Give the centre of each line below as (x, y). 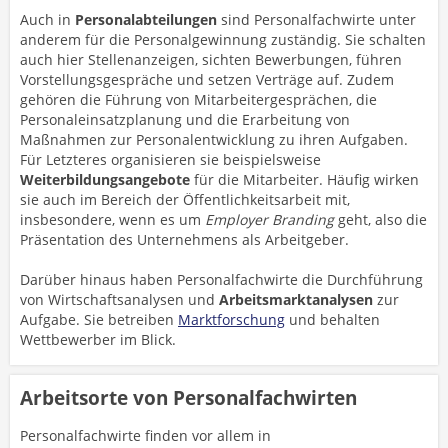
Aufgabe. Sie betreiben (99, 319)
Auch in (47, 19)
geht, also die (380, 219)
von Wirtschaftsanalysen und (119, 299)
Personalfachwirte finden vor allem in (145, 435)
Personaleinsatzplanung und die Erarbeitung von (185, 119)
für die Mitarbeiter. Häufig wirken (306, 179)
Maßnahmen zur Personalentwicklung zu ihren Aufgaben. (214, 139)
